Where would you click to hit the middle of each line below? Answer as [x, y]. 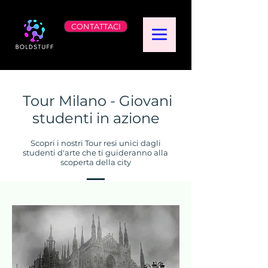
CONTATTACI [96, 26]
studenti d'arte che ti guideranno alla [95, 153]
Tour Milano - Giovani [96, 101]
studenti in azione [96, 118]
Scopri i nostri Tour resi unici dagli [95, 143]
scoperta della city [95, 162]
